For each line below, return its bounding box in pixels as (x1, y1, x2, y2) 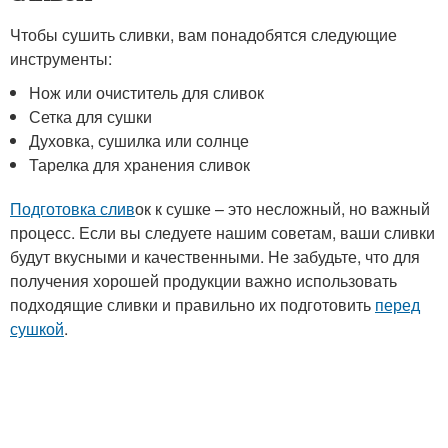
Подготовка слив (10, 197, 135, 220)
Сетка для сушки (29, 105, 153, 128)
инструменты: (10, 47, 112, 70)
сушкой (10, 317, 64, 340)
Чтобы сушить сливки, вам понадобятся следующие (10, 23, 397, 46)
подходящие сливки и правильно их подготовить (10, 293, 375, 316)
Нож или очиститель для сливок (29, 81, 265, 104)
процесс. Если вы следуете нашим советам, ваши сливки (10, 221, 435, 244)
